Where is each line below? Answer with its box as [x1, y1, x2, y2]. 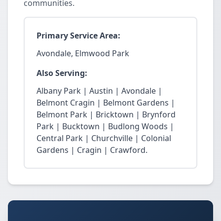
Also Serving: [37, 68, 87, 78]
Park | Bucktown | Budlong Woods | [37, 121, 174, 132]
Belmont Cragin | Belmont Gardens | [37, 97, 175, 108]
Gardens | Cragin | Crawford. [37, 145, 147, 155]
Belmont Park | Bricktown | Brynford [37, 109, 176, 120]
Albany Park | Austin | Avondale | [37, 85, 162, 96]
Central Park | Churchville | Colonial [37, 133, 171, 144]
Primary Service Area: [37, 30, 120, 41]
